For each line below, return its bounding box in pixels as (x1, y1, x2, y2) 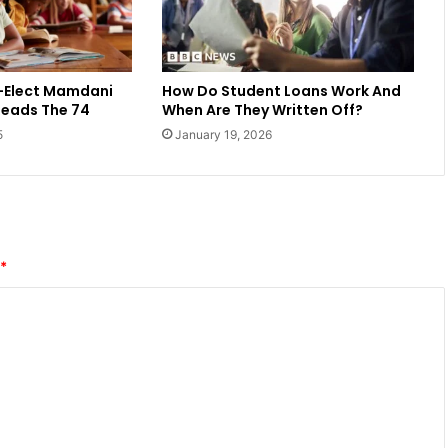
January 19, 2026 (174, 127, 272, 143)
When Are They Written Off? (161, 100, 363, 121)
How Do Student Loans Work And (161, 81, 401, 102)
